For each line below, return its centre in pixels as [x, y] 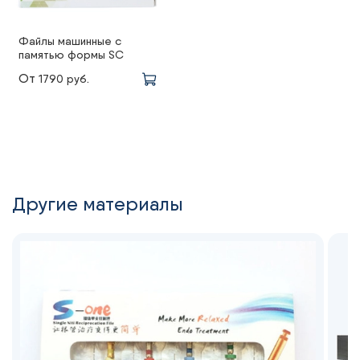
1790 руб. [64, 79]
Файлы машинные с [70, 41]
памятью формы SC [71, 55]
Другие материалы [98, 204]
